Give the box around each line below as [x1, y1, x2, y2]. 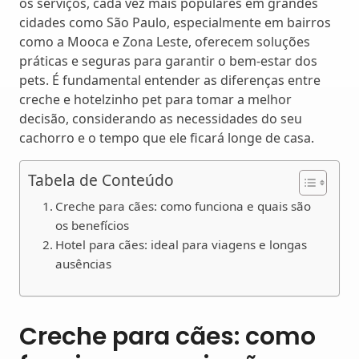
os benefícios [54, 216, 129, 233]
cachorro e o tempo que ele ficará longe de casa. [19, 128, 314, 147]
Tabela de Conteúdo [28, 168, 174, 191]
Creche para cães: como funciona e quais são [54, 197, 311, 214]
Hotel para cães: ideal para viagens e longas [54, 236, 307, 252]
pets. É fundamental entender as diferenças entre [19, 71, 321, 89]
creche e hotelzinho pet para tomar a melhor [19, 90, 292, 108]
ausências [54, 255, 111, 272]
